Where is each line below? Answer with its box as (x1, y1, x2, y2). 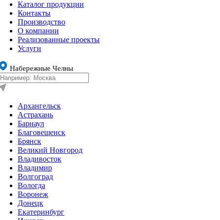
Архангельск (18, 101, 61, 110)
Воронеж (18, 190, 48, 198)
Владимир (18, 163, 52, 172)
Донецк (18, 198, 43, 207)
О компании (18, 26, 59, 35)
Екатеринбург (18, 207, 64, 216)
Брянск (18, 137, 41, 145)
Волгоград (18, 172, 53, 181)
